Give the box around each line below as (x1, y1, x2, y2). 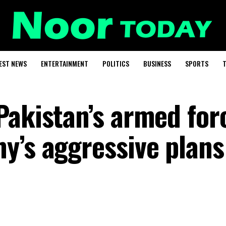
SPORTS (185, 58, 208, 69)
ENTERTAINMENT (40, 58, 88, 69)
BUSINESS (143, 58, 171, 69)
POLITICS (102, 58, 129, 69)
